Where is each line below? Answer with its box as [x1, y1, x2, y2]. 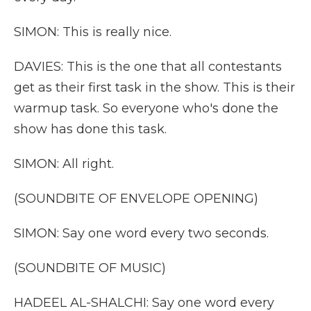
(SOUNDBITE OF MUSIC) [14, 260, 166, 276]
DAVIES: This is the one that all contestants [14, 59, 282, 74]
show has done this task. [14, 121, 167, 137]
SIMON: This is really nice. [14, 24, 171, 40]
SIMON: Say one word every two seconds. [14, 226, 269, 241]
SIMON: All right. [14, 156, 114, 171]
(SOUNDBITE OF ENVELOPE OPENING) [14, 191, 258, 206]
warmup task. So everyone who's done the [14, 101, 278, 116]
